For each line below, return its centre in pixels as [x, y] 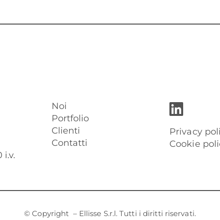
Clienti [66, 130]
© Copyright [49, 213]
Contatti [69, 143]
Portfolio [70, 118]
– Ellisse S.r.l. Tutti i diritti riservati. [134, 213]
